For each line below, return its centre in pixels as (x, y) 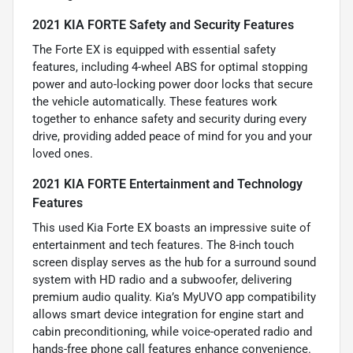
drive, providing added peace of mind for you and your (172, 137)
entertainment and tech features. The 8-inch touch (163, 245)
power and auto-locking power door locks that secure (173, 85)
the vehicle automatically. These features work (155, 102)
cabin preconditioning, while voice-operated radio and (172, 332)
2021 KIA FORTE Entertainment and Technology (167, 184)
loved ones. (63, 154)
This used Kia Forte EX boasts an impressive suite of (171, 228)
